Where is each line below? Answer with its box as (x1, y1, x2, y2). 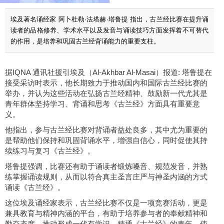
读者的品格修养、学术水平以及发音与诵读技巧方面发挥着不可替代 (10, 26, 209, 34)
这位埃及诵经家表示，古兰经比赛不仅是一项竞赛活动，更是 (5, 199, 207, 207)
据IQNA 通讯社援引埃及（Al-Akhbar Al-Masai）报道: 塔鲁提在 (5, 68, 212, 77)
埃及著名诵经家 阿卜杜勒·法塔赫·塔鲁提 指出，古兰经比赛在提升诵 (10, 15, 209, 23)
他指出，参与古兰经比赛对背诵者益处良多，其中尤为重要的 (5, 126, 207, 134)
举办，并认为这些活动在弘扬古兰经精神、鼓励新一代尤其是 (5, 89, 207, 98)
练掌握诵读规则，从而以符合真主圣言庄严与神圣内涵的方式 (5, 173, 207, 181)
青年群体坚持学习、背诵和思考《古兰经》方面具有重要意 (5, 100, 200, 108)
